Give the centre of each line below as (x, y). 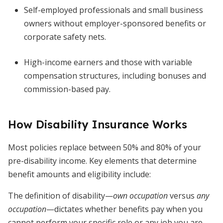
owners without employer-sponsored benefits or (115, 23)
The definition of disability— (60, 196)
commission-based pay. (67, 89)
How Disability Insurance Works (98, 124)
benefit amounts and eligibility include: (79, 174)
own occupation (140, 196)
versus (182, 196)
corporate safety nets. (65, 37)
